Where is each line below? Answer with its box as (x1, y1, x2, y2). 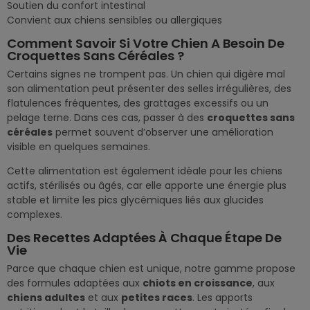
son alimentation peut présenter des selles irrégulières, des (7, 82, 291, 96)
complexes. (7, 208, 62, 222)
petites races (121, 291, 192, 305)
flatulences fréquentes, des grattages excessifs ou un (7, 96, 268, 111)
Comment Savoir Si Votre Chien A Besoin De (7, 35, 284, 53)
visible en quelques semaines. (7, 140, 150, 154)
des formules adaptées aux (7, 276, 143, 291)
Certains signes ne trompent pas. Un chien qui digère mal (7, 67, 285, 82)
